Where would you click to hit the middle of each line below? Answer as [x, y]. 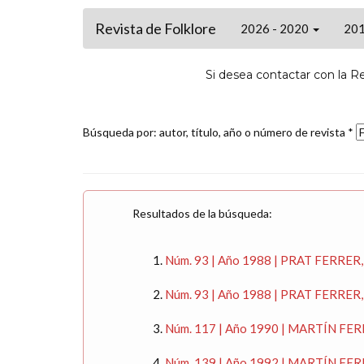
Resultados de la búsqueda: [202, 213]
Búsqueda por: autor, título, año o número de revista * [219, 132]
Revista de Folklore [156, 28]
